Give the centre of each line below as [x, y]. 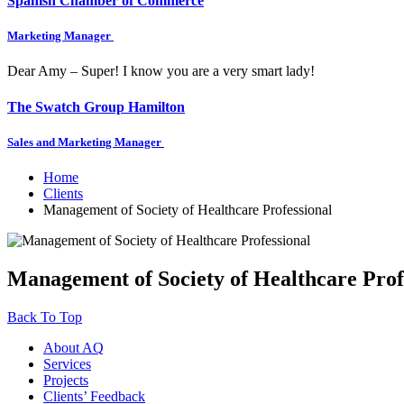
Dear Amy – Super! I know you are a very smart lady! [161, 71]
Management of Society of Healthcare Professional [188, 210]
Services [67, 363]
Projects [66, 380]
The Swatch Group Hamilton [96, 106]
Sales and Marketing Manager [86, 142]
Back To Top [45, 317]
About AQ [73, 347]
